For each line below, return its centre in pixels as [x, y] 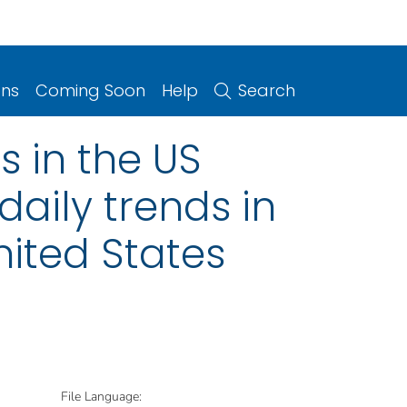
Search [267, 90]
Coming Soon [90, 90]
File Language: [101, 396]
